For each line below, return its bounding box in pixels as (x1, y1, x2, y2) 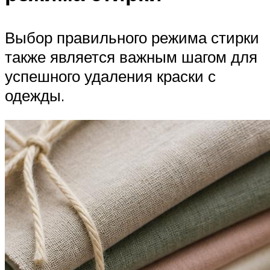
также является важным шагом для (5, 46, 257, 66)
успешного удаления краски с (5, 66, 216, 86)
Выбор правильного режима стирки (5, 27, 259, 47)
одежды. (5, 85, 64, 105)
